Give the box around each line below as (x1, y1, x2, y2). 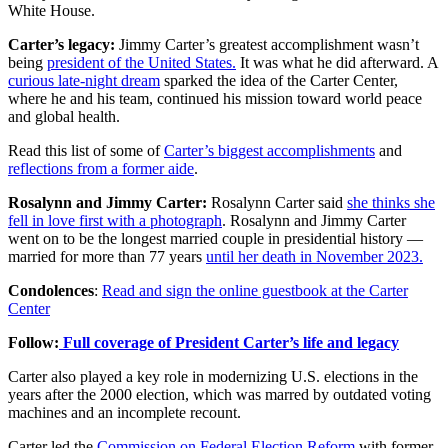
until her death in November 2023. (206, 248, 423, 266)
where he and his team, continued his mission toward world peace (8, 90, 422, 108)
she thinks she (347, 194, 435, 212)
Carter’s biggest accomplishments (164, 142, 375, 160)
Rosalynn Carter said (211, 194, 347, 212)
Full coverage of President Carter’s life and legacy (59, 334, 399, 352)
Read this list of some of (8, 142, 164, 160)
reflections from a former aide (8, 160, 194, 178)
